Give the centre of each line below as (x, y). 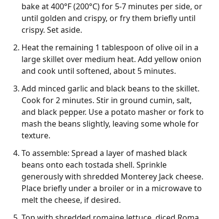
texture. (36, 135)
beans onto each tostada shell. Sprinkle (94, 164)
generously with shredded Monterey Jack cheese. (112, 176)
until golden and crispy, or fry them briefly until (109, 18)
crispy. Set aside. (52, 30)
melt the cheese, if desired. (71, 200)
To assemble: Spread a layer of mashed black (104, 153)
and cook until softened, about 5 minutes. (99, 71)
